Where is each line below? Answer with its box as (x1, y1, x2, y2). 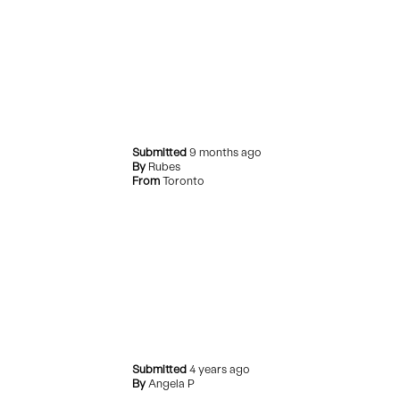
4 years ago (189, 362, 251, 377)
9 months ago (189, 146, 262, 160)
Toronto (162, 174, 205, 188)
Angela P (148, 377, 196, 391)
